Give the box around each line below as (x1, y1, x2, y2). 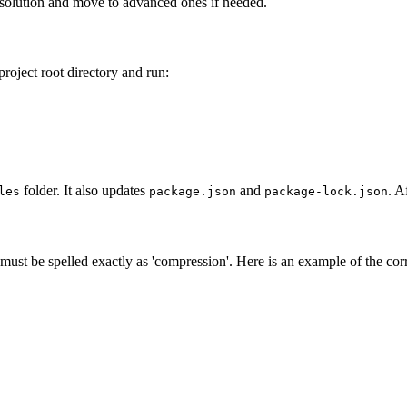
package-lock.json (264, 184, 388, 199)
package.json (149, 184, 236, 199)
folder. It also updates (20, 183, 149, 199)
